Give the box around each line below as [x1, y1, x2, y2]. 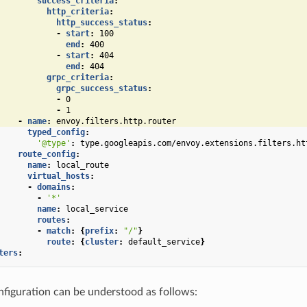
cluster [84, 237, 119, 247]
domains [36, 182, 71, 193]
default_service [127, 237, 200, 247]
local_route [56, 160, 109, 171]
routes [36, 215, 66, 225]
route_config [17, 149, 75, 160]
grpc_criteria [46, 73, 109, 83]
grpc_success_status [56, 84, 147, 94]
